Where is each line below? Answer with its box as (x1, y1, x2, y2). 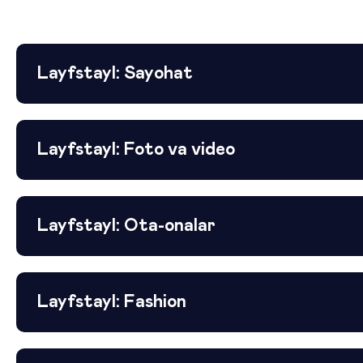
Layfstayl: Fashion (37, 293, 186, 312)
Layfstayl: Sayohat (37, 65, 193, 83)
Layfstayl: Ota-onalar (37, 217, 216, 236)
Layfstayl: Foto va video (37, 141, 235, 160)
